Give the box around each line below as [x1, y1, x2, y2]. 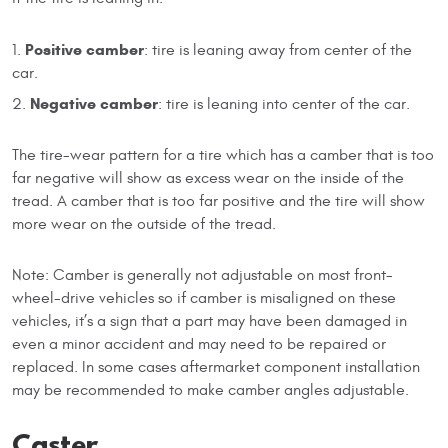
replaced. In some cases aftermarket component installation [12, 357, 420, 376]
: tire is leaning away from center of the [144, 40, 412, 59]
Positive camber [25, 39, 144, 59]
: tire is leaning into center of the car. [158, 94, 410, 113]
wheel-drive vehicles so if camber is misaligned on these [12, 288, 396, 307]
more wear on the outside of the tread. [12, 214, 276, 233]
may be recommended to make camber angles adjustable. [12, 380, 409, 399]
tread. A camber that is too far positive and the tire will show [12, 191, 425, 210]
